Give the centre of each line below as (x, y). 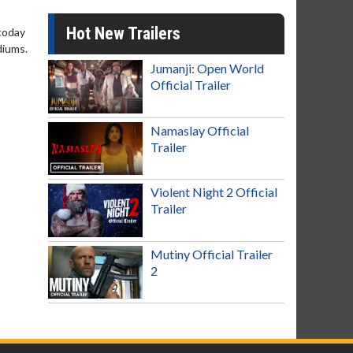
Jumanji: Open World (207, 69)
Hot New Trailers (123, 34)
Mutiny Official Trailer (212, 254)
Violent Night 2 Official (214, 192)
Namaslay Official (200, 130)
